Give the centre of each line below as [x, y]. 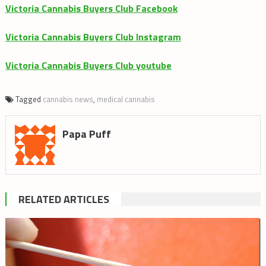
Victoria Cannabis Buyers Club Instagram [93, 37]
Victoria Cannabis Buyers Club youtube [88, 66]
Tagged [29, 99]
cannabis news [68, 99]
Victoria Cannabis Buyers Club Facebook [91, 9]
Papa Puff [86, 134]
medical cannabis [126, 99]
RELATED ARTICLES [64, 199]
